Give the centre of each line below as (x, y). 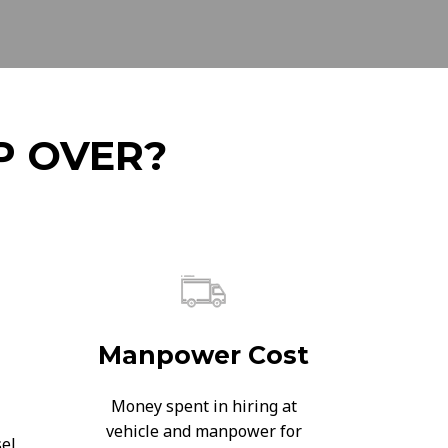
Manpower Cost (203, 355)
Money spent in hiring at (203, 406)
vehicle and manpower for (203, 431)
